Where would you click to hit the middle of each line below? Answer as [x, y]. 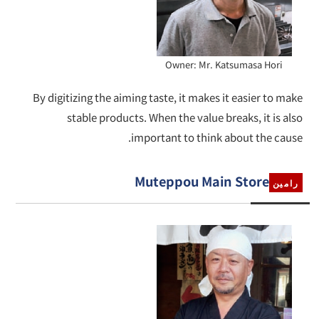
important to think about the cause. [216, 137]
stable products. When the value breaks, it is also [184, 117]
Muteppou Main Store [202, 181]
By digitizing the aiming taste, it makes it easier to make [167, 98]
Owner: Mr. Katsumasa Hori [224, 65]
